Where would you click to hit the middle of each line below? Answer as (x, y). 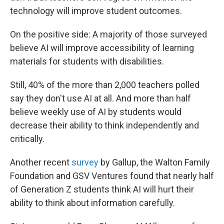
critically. (27, 139)
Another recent (41, 162)
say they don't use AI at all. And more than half (100, 98)
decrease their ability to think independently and (104, 125)
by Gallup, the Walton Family (154, 162)
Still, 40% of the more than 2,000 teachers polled (105, 85)
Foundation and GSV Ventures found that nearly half (112, 176)
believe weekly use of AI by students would (96, 112)
